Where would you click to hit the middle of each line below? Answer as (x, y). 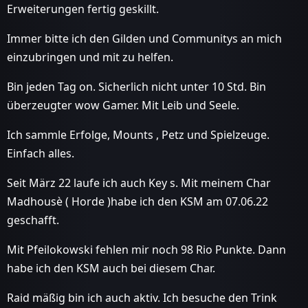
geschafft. (33, 220)
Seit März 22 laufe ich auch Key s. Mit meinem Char (139, 183)
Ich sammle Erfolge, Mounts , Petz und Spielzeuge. (138, 134)
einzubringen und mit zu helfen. (90, 57)
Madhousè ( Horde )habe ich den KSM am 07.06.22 (137, 201)
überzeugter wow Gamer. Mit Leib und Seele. (123, 105)
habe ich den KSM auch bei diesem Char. (111, 268)
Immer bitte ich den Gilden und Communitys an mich (144, 38)
